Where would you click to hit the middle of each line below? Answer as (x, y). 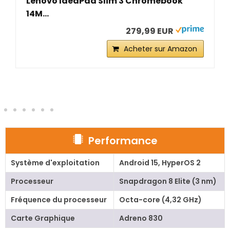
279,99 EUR (150, 31)
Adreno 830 (141, 218)
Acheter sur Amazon (160, 49)
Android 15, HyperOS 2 (160, 163)
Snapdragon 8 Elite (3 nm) (168, 181)
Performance (123, 141)
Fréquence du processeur (59, 200)
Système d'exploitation (55, 163)
